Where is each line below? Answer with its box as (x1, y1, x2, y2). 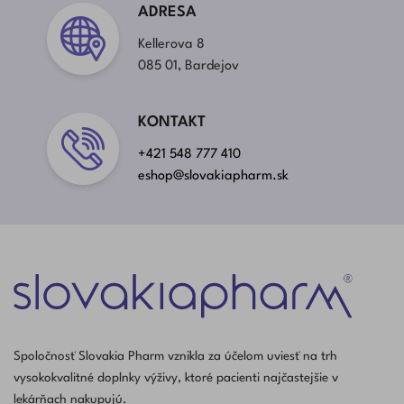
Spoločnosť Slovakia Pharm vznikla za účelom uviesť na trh (14, 350, 337, 363)
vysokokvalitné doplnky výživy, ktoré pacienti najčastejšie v (14, 372, 338, 385)
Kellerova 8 (138, 38, 206, 52)
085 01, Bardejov (138, 60, 240, 74)
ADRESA (138, 5, 197, 21)
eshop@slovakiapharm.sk (138, 170, 289, 184)
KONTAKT (138, 115, 207, 131)
